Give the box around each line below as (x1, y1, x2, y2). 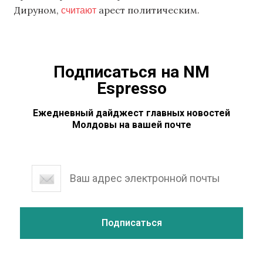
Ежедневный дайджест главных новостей (33, 107, 230, 119)
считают (61, 4, 96, 16)
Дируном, (14, 4, 61, 16)
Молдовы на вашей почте (72, 119, 191, 130)
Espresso (96, 78, 167, 98)
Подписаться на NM (53, 62, 210, 82)
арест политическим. (96, 4, 200, 16)
